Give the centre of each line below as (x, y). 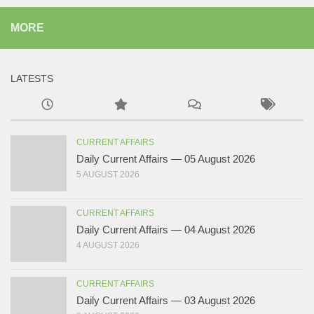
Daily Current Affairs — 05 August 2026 (166, 159)
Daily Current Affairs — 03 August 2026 (166, 301)
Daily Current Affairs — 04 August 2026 (166, 230)
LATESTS (32, 79)
